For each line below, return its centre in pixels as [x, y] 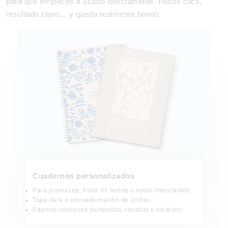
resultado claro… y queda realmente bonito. [83, 14]
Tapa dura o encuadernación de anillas [92, 200]
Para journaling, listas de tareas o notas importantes [111, 190]
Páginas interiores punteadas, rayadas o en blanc [107, 210]
